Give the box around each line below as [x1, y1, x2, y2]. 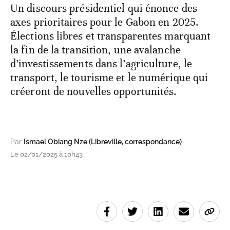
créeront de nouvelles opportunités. [10, 85, 177, 99]
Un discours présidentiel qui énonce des [10, 2, 197, 15]
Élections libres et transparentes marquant [10, 29, 211, 43]
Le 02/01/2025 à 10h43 [10, 150, 83, 159]
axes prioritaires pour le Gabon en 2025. [10, 15, 199, 29]
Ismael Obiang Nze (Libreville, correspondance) [24, 138, 182, 146]
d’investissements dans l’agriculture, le [10, 57, 193, 71]
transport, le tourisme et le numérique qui [10, 71, 208, 85]
